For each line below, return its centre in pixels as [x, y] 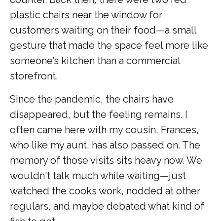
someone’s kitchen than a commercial [95, 60]
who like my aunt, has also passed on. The [105, 145]
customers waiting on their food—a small [103, 30]
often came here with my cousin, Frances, [104, 129]
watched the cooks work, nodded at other [105, 191]
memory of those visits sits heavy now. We [106, 160]
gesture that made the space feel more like [109, 45]
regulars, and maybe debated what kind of [107, 206]
